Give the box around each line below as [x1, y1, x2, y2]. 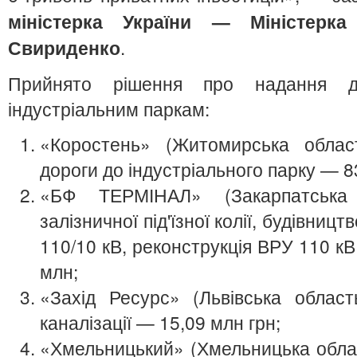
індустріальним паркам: [8, 96, 210, 121]
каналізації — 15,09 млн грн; [40, 309, 280, 335]
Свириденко [8, 34, 120, 61]
